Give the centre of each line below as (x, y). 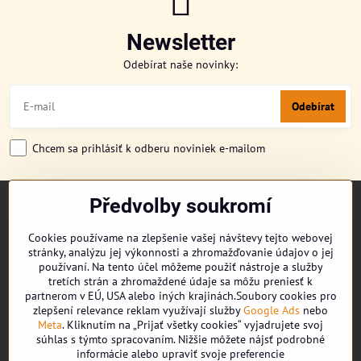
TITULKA (31, 213)
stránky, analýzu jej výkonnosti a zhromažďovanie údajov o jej (180, 252)
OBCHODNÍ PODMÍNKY (66, 297)
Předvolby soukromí (180, 206)
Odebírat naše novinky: (180, 64)
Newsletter (180, 42)
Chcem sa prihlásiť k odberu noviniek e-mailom (149, 148)
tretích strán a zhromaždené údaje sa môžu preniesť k (180, 281)
